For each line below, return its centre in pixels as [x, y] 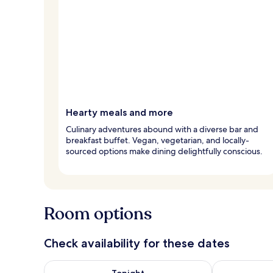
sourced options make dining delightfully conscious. [164, 151]
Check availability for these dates [137, 243]
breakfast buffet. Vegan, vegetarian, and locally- [158, 140]
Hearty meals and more [119, 112]
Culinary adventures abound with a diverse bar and [162, 129]
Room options [98, 214]
